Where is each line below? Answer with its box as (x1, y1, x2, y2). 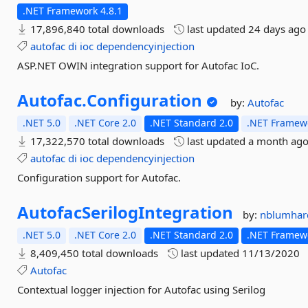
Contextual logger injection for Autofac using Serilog (17, 283, 266, 296)
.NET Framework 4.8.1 (23, 4, 123, 17)
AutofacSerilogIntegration (17, 201, 234, 223)
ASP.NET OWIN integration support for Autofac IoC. (17, 58, 260, 72)
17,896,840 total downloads (27, 22, 165, 36)
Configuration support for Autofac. (17, 170, 181, 184)
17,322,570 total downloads (27, 134, 165, 148)
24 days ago (248, 22, 307, 36)
